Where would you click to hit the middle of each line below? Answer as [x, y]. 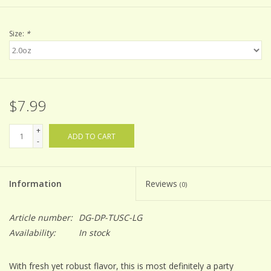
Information [35, 184]
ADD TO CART [92, 137]
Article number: [41, 218]
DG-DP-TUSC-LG [110, 218]
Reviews [162, 184]
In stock [94, 233]
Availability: [32, 233]
